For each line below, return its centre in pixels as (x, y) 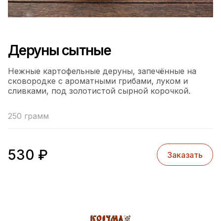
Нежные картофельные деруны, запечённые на (102, 71)
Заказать (185, 155)
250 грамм (28, 116)
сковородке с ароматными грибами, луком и (98, 81)
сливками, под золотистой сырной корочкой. (99, 91)
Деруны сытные (59, 51)
